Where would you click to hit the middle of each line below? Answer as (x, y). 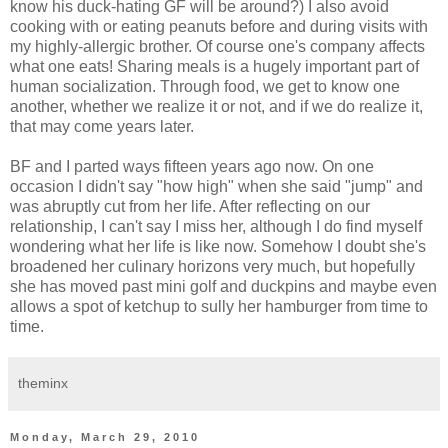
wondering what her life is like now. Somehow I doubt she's (218, 247)
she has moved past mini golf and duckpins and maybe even (223, 287)
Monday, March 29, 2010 (105, 437)
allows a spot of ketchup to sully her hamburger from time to (219, 307)
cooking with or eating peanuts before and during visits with (219, 27)
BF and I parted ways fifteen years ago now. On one (192, 167)
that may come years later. (102, 127)
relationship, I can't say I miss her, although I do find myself (216, 227)
